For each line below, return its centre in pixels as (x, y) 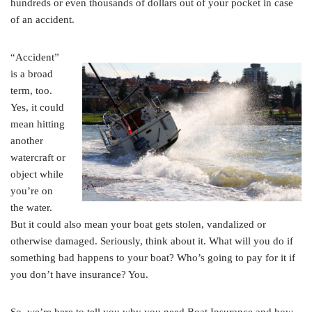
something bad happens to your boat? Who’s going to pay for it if (153, 258)
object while (37, 174)
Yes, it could (37, 108)
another (27, 141)
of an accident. (42, 20)
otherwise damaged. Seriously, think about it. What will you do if (152, 241)
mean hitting (38, 124)
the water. (31, 208)
